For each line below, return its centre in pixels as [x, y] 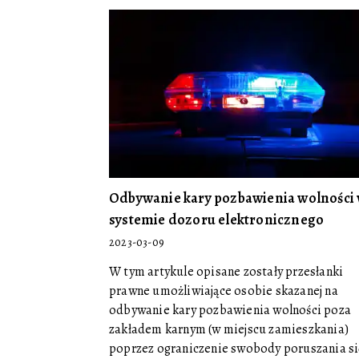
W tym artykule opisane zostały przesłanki [226, 272]
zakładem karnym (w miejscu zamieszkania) [229, 329]
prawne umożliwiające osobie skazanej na [224, 291]
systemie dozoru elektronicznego [217, 220]
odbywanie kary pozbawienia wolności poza [230, 310]
